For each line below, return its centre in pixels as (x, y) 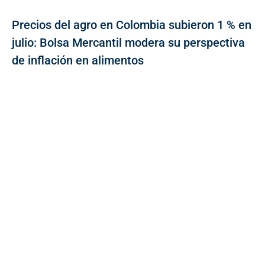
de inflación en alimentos (78, 60)
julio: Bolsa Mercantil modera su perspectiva (128, 42)
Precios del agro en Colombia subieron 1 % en (132, 25)
